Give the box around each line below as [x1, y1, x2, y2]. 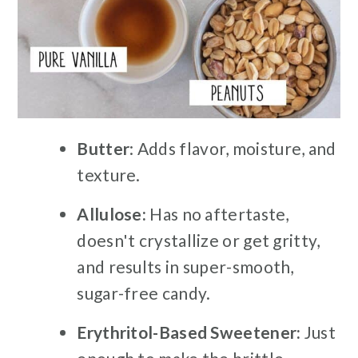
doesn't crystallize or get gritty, [77, 230, 320, 251]
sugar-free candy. [77, 283, 211, 304]
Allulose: [77, 204, 147, 225]
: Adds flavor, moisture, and [129, 138, 336, 159]
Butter [77, 138, 130, 159]
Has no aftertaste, [146, 204, 289, 225]
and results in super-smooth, [77, 257, 294, 277]
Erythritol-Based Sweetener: [77, 322, 301, 343]
